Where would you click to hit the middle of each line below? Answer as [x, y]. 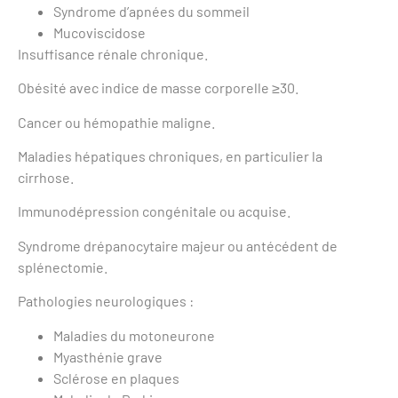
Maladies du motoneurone [134, 335]
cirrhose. [46, 177]
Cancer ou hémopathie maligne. [116, 122]
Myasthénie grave [108, 356]
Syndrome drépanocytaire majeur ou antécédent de [178, 245]
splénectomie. [63, 267]
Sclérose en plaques [116, 378]
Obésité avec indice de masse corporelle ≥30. [158, 88]
